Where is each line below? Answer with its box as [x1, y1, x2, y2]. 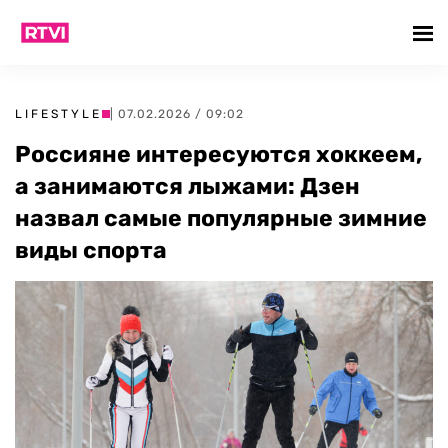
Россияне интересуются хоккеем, [15, 140, 422, 168]
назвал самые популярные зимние [15, 204, 427, 232]
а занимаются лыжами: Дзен [15, 172, 360, 200]
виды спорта [15, 236, 167, 264]
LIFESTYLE [15, 107, 102, 121]
